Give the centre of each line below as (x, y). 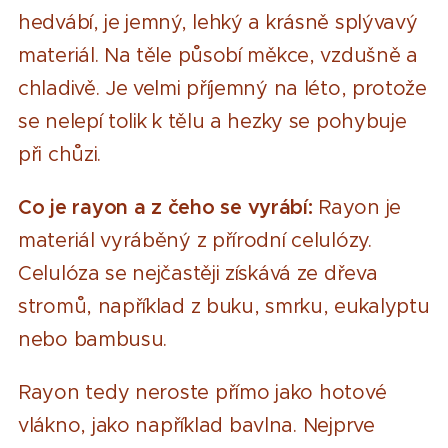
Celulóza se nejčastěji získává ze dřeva (198, 273)
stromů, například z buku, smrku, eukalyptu (224, 306)
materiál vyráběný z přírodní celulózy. (195, 240)
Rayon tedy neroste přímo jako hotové (202, 392)
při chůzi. (59, 154)
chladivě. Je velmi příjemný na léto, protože (222, 88)
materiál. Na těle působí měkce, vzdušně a (218, 55)
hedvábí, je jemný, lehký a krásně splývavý (218, 22)
